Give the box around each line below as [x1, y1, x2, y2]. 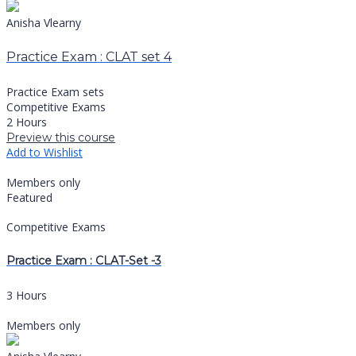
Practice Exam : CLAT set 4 [6, 48, 172, 64]
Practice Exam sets [6, 84, 104, 100]
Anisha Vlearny [6, 14, 81, 30]
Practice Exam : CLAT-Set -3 [6, 253, 161, 269]
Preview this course [6, 130, 115, 145]
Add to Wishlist [6, 145, 83, 161]
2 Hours [6, 114, 47, 130]
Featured [6, 190, 52, 206]
